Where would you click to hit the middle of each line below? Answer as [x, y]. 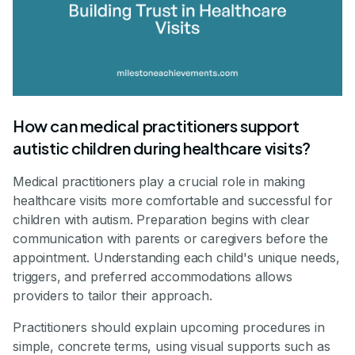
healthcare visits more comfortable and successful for [173, 201]
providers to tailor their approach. [113, 296]
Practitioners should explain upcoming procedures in [169, 328]
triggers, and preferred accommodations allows [153, 277]
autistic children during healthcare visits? [162, 148]
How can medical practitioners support [156, 126]
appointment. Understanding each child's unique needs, [176, 258]
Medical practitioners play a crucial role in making [159, 182]
